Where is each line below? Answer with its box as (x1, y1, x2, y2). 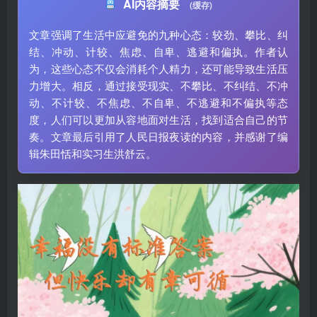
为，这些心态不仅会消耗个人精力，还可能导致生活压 (29, 61, 288, 76)
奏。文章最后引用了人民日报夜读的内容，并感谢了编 (29, 129, 288, 144)
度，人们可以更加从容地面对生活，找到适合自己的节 (29, 112, 288, 127)
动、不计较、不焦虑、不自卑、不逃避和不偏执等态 (29, 95, 288, 110)
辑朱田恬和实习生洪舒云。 (29, 146, 156, 161)
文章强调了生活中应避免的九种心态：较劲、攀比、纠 (29, 27, 288, 42)
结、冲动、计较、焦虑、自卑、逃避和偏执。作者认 (29, 44, 288, 59)
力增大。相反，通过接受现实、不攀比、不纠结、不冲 (29, 78, 288, 93)
